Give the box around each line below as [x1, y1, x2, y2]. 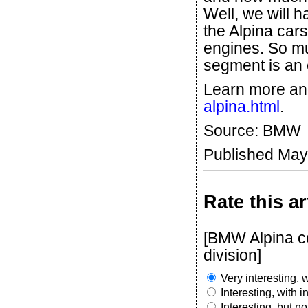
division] [203, 246, 261, 264]
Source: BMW [203, 122, 301, 140]
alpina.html [203, 98, 280, 115]
